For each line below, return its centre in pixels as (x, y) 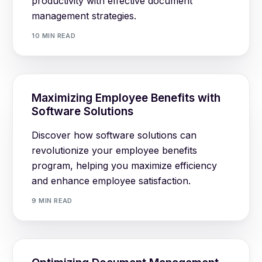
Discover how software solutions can (114, 135)
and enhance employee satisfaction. (111, 180)
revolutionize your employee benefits (115, 150)
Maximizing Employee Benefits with (126, 98)
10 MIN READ (54, 36)
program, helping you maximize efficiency (125, 165)
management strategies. (84, 15)
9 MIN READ (52, 201)
